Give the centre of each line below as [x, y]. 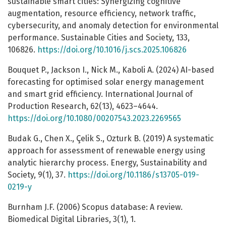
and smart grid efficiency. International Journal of [100, 94]
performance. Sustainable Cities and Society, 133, [99, 38]
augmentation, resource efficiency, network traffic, [102, 14]
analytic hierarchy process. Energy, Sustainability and [107, 163]
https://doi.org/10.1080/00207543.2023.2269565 [94, 119]
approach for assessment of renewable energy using [106, 151]
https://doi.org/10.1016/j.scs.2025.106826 [112, 50]
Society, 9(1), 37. [38, 175]
